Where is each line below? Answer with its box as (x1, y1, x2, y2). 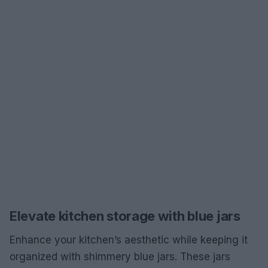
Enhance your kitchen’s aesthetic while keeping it (10, 234, 248, 246)
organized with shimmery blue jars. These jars (10, 251, 230, 263)
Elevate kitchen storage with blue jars (10, 208, 240, 224)
